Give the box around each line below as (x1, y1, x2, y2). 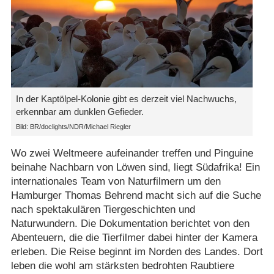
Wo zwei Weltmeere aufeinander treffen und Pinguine (10, 147, 253, 160)
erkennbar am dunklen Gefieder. (15, 106, 144, 117)
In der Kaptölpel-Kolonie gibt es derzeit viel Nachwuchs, (15, 94, 237, 105)
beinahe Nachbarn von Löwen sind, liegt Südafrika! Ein (10, 161, 260, 174)
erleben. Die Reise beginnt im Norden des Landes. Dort (10, 246, 263, 258)
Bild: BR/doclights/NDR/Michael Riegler (15, 122, 131, 130)
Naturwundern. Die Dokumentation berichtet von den (10, 218, 250, 230)
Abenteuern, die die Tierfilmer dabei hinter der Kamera (10, 232, 257, 244)
